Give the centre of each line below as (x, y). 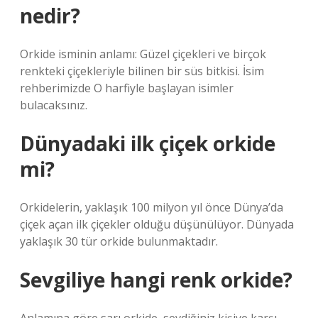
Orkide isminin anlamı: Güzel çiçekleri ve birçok (143, 54)
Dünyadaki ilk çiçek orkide (148, 143)
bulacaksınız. (54, 105)
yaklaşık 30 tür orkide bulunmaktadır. (119, 241)
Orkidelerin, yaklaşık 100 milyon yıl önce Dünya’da (152, 207)
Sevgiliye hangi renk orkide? (156, 280)
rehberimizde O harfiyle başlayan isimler (127, 88)
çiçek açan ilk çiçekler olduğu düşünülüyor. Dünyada (157, 224)
